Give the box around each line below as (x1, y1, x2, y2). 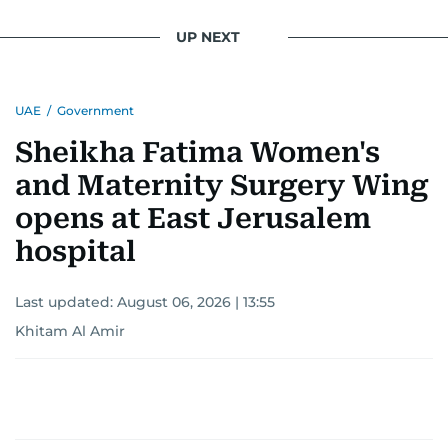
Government (57, 102, 134, 118)
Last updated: (15, 292, 117, 311)
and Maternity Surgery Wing (15, 168, 429, 202)
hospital (15, 234, 136, 268)
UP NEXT (176, 28, 240, 47)
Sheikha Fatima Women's (15, 135, 380, 169)
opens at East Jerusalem (15, 201, 371, 235)
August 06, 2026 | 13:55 (117, 292, 275, 311)
